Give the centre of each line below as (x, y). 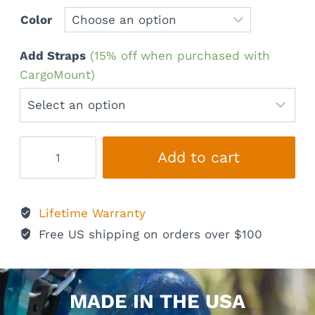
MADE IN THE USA (157, 302)
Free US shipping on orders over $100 (149, 234)
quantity (44, 182)
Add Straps (53, 55)
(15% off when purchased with (180, 55)
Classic (40, 163)
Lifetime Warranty (92, 213)
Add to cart (199, 157)
